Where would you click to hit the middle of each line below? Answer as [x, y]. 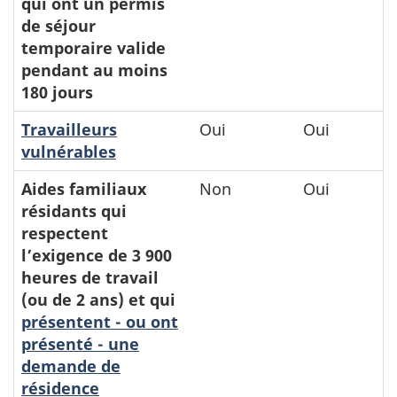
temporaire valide [93, 47]
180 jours [57, 92]
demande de [71, 366]
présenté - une [80, 343]
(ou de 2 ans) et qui [98, 299]
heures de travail [90, 277]
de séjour [58, 25]
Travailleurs [69, 129]
